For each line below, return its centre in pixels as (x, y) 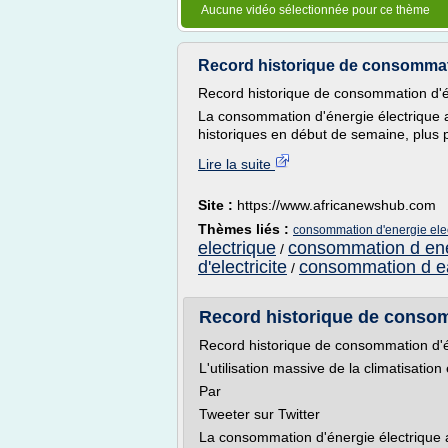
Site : (217, 205)
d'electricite (242, 267)
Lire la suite (236, 164)
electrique (237, 248)
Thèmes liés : (245, 229)
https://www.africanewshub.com (336, 205)
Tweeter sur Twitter (259, 414)
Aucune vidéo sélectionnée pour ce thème (315, 10)
